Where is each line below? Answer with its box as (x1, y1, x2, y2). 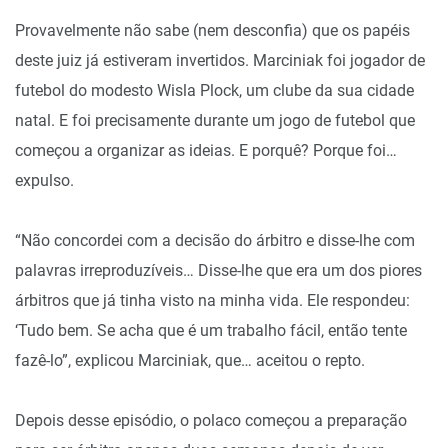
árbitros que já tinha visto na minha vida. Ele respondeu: (15, 291, 410, 310)
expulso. (15, 171, 74, 190)
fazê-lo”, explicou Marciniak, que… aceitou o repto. (15, 351, 365, 370)
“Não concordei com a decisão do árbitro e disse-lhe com (15, 231, 415, 250)
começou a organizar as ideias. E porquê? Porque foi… (15, 141, 397, 160)
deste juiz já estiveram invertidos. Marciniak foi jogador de (15, 51, 425, 70)
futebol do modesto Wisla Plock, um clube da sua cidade (15, 81, 414, 100)
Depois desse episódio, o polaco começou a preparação (15, 411, 407, 430)
